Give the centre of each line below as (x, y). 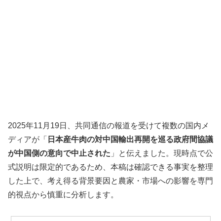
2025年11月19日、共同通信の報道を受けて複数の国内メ (109, 126)
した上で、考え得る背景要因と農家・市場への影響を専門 (110, 181)
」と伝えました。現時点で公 (162, 153)
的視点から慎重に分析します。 (63, 195)
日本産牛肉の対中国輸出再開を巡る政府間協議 (130, 140)
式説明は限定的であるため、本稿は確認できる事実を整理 (110, 167)
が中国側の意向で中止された (59, 153)
